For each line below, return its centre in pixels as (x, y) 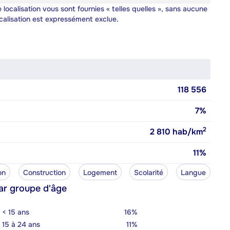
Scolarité (149, 172)
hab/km (187, 131)
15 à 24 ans (21, 224)
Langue (193, 172)
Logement (100, 172)
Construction (44, 172)
